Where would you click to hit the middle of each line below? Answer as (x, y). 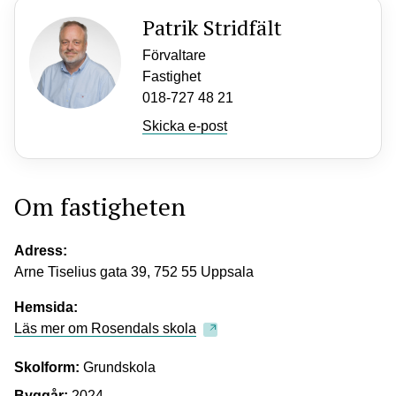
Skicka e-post (185, 126)
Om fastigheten (100, 206)
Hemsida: (46, 307)
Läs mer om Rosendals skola (105, 328)
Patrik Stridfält (212, 27)
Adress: (41, 251)
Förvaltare (174, 55)
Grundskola (119, 367)
